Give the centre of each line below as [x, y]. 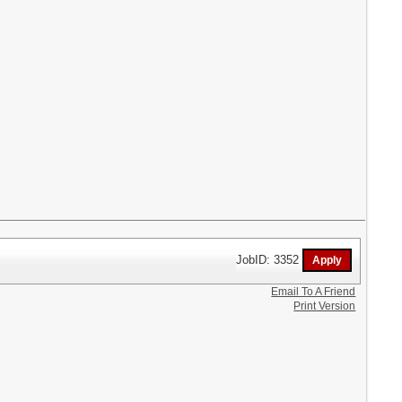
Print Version [325, 306]
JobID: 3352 [270, 259]
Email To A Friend [314, 292]
